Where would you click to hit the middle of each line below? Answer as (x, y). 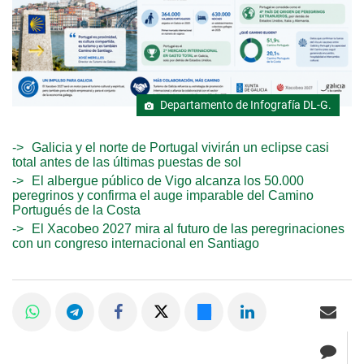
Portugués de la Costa (76, 210)
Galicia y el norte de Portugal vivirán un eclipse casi (180, 148)
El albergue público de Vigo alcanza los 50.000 (168, 181)
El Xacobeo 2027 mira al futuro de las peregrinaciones (188, 229)
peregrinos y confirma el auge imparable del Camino (163, 196)
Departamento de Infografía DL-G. (245, 106)
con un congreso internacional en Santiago (136, 244)
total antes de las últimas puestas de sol (127, 162)
